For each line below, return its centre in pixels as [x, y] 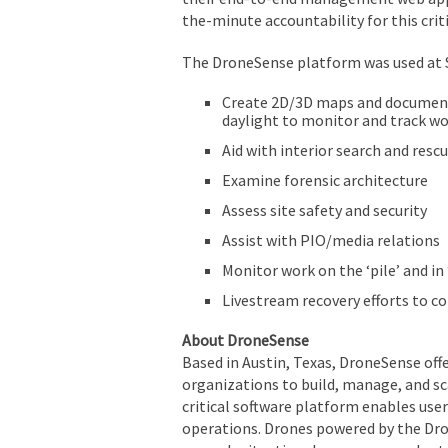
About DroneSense [245, 339]
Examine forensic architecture [325, 179]
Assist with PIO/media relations [331, 239]
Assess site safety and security [324, 209]
